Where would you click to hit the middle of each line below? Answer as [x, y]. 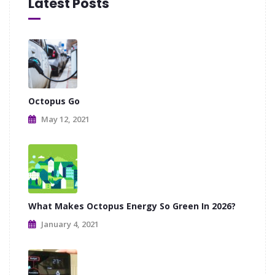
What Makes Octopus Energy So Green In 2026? [132, 206]
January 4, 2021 [70, 224]
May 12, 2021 [65, 119]
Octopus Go [54, 101]
